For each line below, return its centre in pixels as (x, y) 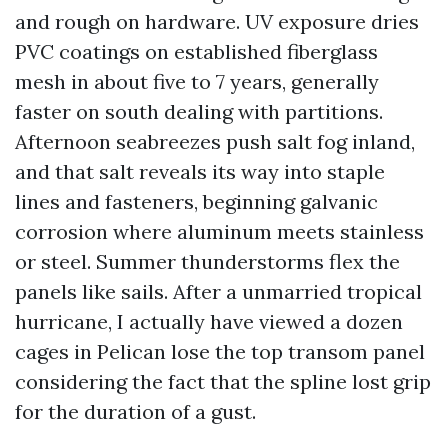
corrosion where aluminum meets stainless (219, 231)
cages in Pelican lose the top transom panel (220, 351)
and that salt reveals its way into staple (200, 171)
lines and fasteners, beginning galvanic (196, 201)
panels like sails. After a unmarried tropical (218, 291)
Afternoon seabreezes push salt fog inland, (215, 141)
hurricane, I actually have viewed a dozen (209, 321)
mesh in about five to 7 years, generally (197, 81)
